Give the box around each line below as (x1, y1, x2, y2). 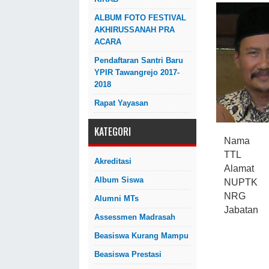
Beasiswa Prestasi (94, 250, 162, 259)
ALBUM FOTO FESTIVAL (94, 13, 186, 22)
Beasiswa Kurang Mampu (94, 231, 189, 240)
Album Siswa (94, 175, 144, 184)
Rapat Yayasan (94, 98, 148, 107)
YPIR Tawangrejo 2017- (94, 68, 180, 77)
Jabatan (223, 205, 258, 215)
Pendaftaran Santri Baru (94, 56, 183, 65)
